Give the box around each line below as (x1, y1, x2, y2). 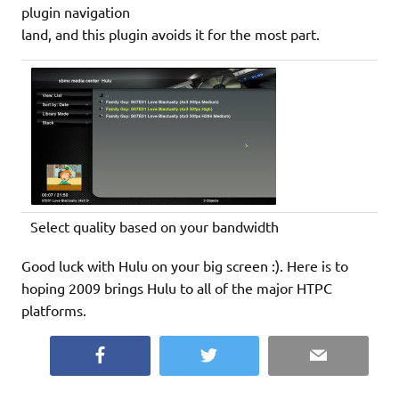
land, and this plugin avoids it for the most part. (21, 24, 320, 43)
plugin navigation (21, 2, 130, 20)
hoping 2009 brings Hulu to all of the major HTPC (21, 278, 332, 297)
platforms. (21, 300, 90, 319)
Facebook (107, 346, 166, 362)
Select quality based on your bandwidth (27, 216, 280, 235)
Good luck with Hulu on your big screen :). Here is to (21, 256, 348, 274)
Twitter (216, 346, 261, 362)
